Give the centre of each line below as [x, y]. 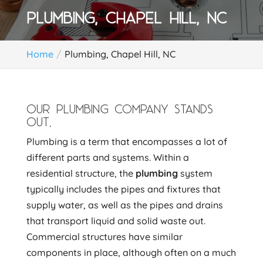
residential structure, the [81, 173]
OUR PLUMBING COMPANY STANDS [119, 109]
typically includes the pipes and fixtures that [123, 189]
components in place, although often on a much [131, 252]
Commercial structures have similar [104, 237]
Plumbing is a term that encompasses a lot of [127, 141]
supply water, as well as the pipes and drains [124, 205]
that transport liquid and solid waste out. [116, 221]
